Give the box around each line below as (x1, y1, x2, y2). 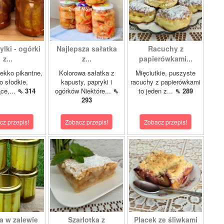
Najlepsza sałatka (56, 43, 117, 53)
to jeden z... (138, 86, 175, 95)
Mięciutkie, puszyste (135, 68, 195, 77)
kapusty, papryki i (61, 77, 112, 86)
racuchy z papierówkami (130, 77, 200, 86)
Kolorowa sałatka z (58, 68, 114, 77)
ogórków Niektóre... (54, 86, 113, 95)
